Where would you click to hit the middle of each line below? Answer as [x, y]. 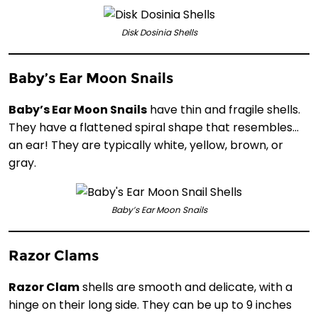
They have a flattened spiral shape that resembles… [154, 128]
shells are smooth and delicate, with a [186, 287]
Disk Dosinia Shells [159, 32]
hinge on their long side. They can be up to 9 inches [150, 305]
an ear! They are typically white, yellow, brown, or [146, 146]
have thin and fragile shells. [224, 110]
